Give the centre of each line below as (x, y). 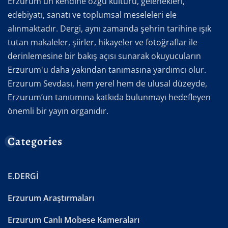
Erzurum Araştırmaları (51, 198)
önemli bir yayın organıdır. (58, 111)
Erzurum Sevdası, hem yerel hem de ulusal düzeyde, (107, 84)
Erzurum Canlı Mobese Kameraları (74, 220)
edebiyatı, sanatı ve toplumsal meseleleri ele (92, 15)
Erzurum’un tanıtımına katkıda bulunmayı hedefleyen (109, 97)
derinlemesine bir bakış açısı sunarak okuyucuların (104, 56)
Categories (35, 142)
